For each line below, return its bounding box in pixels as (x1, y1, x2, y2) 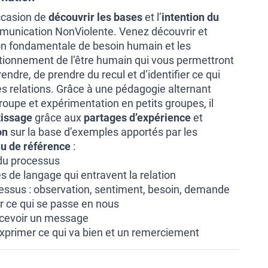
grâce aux (32, 111, 84, 124)
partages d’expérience (84, 111, 191, 124)
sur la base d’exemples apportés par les (8, 126, 197, 138)
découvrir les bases (48, 11, 142, 23)
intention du (162, 11, 219, 23)
